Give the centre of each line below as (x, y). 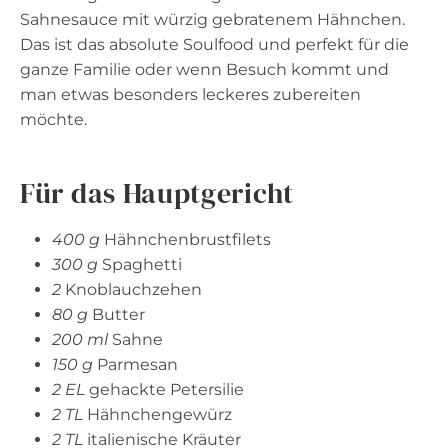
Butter (116, 314)
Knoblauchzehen (131, 289)
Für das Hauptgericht (157, 192)
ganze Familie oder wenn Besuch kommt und (204, 69)
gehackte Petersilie (164, 389)
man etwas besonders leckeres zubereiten (190, 94)
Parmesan (135, 364)
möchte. (53, 119)
